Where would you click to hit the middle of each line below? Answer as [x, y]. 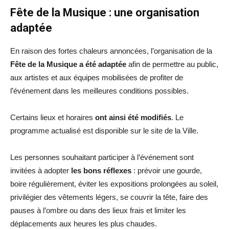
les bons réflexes [101, 170]
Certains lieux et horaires [53, 117]
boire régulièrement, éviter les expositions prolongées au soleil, [114, 184]
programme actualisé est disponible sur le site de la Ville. [104, 130]
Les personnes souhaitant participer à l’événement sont [102, 157]
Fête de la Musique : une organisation [105, 12]
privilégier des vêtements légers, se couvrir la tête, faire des [109, 197]
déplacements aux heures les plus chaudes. [84, 223]
